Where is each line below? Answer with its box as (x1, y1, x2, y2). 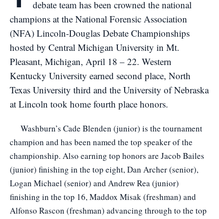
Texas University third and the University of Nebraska (10, 84, 209, 96)
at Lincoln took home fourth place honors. (10, 98, 168, 110)
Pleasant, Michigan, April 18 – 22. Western (10, 55, 172, 67)
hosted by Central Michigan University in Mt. (10, 41, 179, 53)
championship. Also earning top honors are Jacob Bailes (10, 150, 204, 161)
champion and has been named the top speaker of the (10, 136, 193, 148)
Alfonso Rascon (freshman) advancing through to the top (10, 205, 207, 216)
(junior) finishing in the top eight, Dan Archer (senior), (10, 164, 198, 175)
